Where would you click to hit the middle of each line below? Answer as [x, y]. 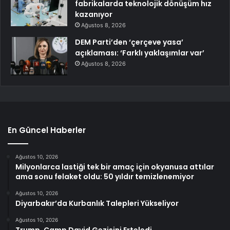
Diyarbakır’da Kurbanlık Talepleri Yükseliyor [97, 204]
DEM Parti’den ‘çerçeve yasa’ [129, 42]
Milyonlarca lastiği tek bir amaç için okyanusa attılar [115, 167]
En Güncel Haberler [47, 130]
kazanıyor [94, 15]
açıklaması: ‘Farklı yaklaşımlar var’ [140, 53]
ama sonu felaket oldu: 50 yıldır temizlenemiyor [105, 177]
